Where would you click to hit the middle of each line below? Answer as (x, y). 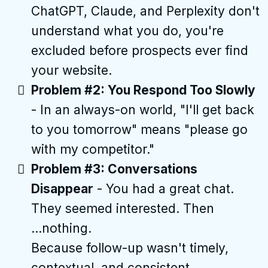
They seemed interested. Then (123, 209)
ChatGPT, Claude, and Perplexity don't (145, 11)
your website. (71, 71)
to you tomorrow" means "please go (139, 130)
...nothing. (61, 229)
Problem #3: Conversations (114, 169)
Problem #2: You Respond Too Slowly (143, 90)
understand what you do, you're (127, 31)
